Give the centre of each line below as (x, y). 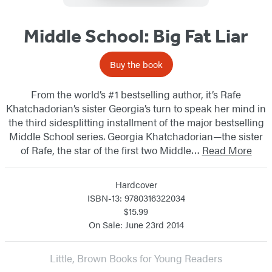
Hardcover (136, 184)
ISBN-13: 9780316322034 (136, 197)
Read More (227, 150)
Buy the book (136, 64)
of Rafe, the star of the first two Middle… (111, 150)
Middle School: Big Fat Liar (136, 36)
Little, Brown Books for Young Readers (136, 258)
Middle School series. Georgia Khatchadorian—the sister (136, 136)
